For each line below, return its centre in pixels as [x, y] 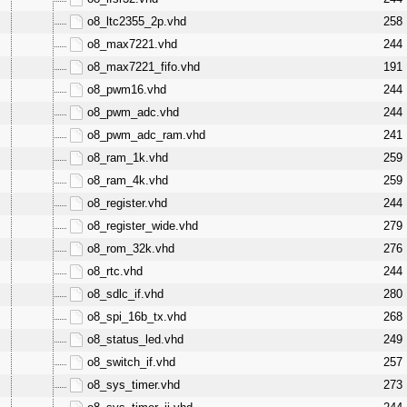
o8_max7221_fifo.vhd [143, 67]
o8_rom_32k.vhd [130, 248]
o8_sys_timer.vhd [133, 385]
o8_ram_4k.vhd [127, 180]
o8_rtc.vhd [114, 271]
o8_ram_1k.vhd [127, 158]
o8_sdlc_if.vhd [125, 294]
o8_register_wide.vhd [142, 226]
